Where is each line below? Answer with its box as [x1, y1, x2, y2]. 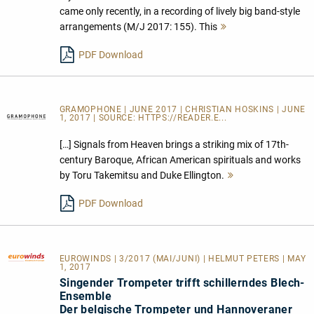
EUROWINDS [59, 254, 114, 264]
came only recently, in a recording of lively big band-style [59, 5, 300, 17]
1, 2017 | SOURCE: [59, 113, 139, 123]
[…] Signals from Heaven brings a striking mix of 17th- [59, 139, 289, 151]
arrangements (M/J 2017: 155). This [59, 20, 217, 32]
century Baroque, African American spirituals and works [59, 154, 301, 166]
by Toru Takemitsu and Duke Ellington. [59, 170, 224, 182]
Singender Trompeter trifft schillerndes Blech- [59, 276, 305, 290]
